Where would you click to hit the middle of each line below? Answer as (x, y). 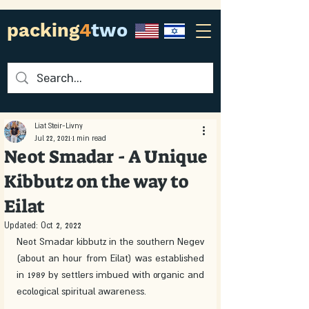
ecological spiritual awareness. (84, 291)
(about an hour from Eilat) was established (110, 258)
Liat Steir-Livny (59, 126)
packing (43, 30)
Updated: (22, 226)
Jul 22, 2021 (52, 138)
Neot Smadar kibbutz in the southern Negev (110, 241)
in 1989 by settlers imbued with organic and (110, 275)
